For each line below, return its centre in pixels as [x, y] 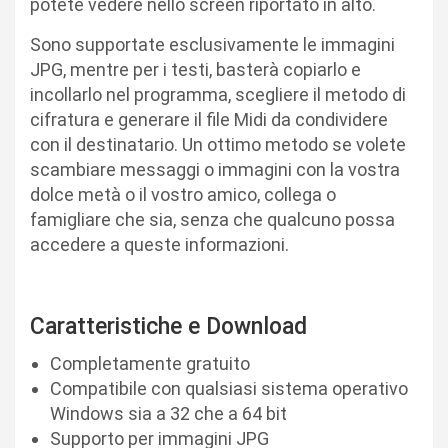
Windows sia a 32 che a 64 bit [168, 414]
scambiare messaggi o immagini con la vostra [215, 170]
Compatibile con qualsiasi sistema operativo [229, 389]
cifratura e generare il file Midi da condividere [209, 120]
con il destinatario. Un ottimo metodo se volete [218, 145]
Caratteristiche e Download [168, 327]
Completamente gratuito [150, 364]
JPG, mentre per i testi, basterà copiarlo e [195, 70]
